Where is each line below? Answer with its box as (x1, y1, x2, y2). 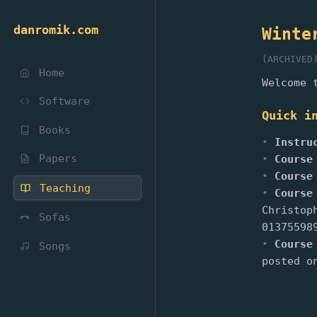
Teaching (33, 181, 91, 195)
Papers (33, 152, 78, 165)
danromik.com (13, 23, 98, 37)
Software (33, 95, 91, 108)
